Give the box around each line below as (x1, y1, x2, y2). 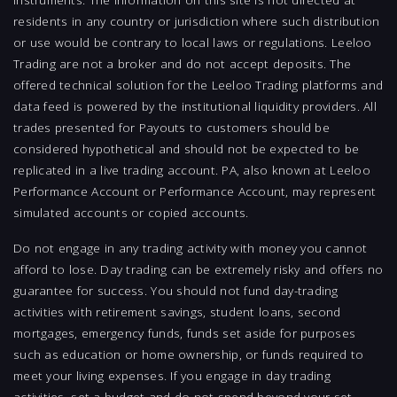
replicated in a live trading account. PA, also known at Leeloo (13, 161, 370, 179)
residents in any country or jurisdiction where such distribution (13, 12, 380, 30)
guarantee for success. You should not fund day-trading (13, 282, 339, 300)
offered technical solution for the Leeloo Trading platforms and (13, 76, 384, 94)
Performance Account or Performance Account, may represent (13, 183, 377, 200)
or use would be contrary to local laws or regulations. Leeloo (13, 34, 372, 51)
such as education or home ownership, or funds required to (13, 346, 364, 363)
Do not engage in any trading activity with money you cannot (13, 239, 368, 257)
